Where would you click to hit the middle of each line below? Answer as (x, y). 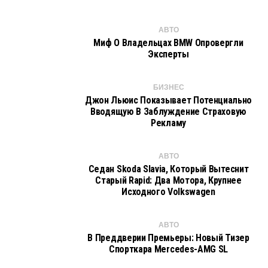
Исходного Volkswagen (168, 192)
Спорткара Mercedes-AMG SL (168, 249)
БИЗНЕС (168, 88)
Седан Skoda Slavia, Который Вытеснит (168, 169)
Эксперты (168, 54)
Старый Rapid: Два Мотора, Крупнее (168, 180)
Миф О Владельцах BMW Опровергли (168, 43)
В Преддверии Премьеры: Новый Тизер (168, 238)
